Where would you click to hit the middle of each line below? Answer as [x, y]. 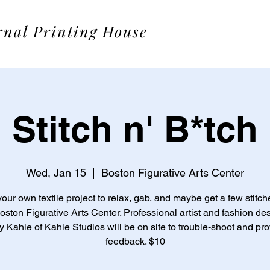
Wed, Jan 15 [56, 173]
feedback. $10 [135, 241]
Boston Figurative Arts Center [173, 173]
